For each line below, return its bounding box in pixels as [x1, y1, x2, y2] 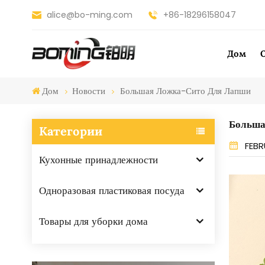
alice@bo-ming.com [46, 8, 132, 21]
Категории [38, 124, 102, 139]
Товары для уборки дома [38, 214, 148, 228]
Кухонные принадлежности [38, 152, 158, 167]
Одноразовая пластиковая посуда [38, 183, 185, 198]
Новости [72, 85, 105, 97]
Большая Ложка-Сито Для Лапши [120, 85, 251, 97]
